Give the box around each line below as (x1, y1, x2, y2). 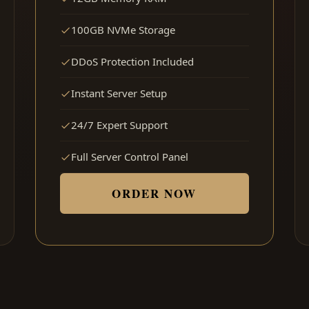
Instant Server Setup (70, 86, 167, 101)
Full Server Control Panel (70, 150, 188, 164)
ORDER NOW (112, 185, 197, 203)
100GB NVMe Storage (70, 23, 175, 37)
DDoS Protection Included (70, 54, 194, 69)
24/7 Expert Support (70, 118, 168, 132)
